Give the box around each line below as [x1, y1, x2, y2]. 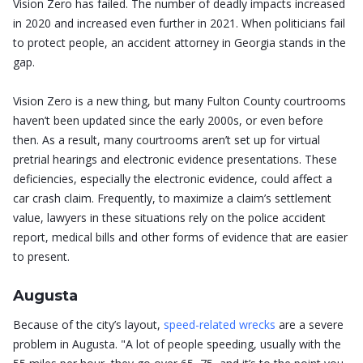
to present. [13, 249, 70, 265]
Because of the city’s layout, [13, 317, 160, 333]
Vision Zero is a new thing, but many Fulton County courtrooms [13, 93, 346, 109]
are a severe [275, 317, 344, 333]
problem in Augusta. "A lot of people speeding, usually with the [13, 336, 341, 352]
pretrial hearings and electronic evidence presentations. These [13, 152, 337, 168]
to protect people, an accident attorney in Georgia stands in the [13, 35, 346, 51]
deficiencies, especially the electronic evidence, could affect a [13, 171, 332, 187]
